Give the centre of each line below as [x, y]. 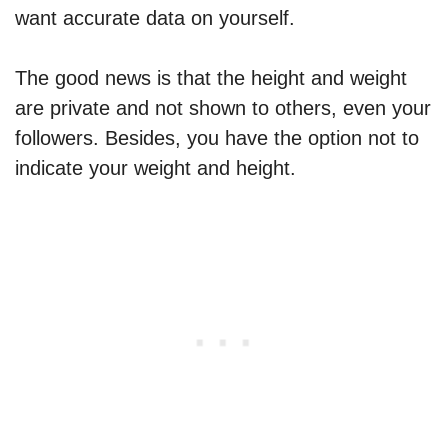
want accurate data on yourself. [158, 18]
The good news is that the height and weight [211, 78]
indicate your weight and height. [155, 168]
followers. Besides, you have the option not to [217, 138]
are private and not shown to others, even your [223, 108]
